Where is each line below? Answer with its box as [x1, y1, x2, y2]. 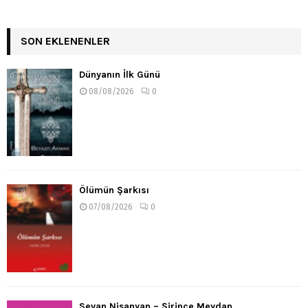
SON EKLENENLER [21, 34, 110, 47]
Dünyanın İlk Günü [79, 68, 160, 80]
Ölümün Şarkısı [79, 184, 149, 197]
